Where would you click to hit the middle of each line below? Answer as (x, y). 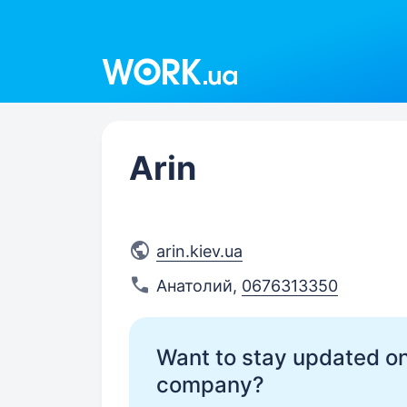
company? (210, 385)
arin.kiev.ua (199, 251)
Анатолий (194, 286)
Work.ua (132, 52)
